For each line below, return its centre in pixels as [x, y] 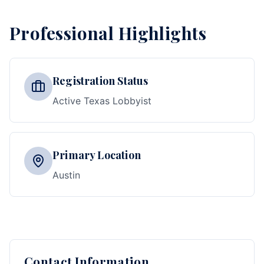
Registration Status [100, 81]
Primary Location [97, 155]
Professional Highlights [108, 33]
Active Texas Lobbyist [102, 101]
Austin [66, 175]
